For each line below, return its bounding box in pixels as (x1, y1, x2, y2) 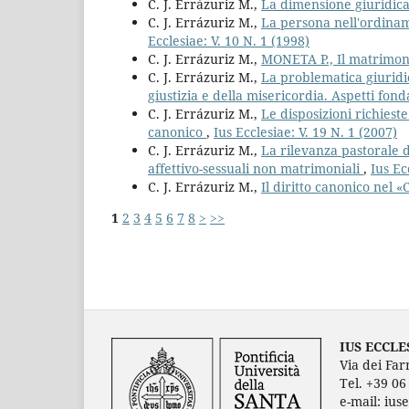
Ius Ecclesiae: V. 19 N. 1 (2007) (214, 123, 397, 141)
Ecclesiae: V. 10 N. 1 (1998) (148, 32, 309, 49)
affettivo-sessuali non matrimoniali (148, 160, 363, 177)
